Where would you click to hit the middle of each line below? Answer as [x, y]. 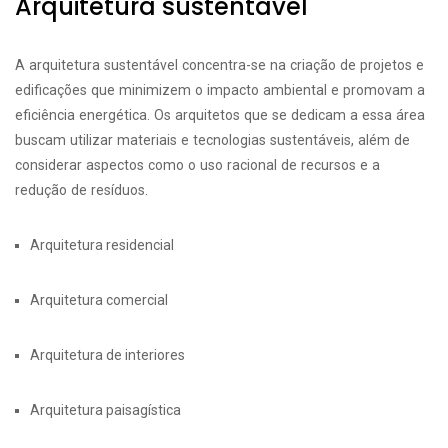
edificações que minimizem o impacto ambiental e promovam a [220, 90]
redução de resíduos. [81, 190]
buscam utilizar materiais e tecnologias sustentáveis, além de [212, 140]
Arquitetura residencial [102, 245]
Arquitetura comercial [99, 300]
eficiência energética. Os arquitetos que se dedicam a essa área [220, 115]
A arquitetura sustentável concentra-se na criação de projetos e [219, 65]
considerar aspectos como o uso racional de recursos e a [197, 165]
